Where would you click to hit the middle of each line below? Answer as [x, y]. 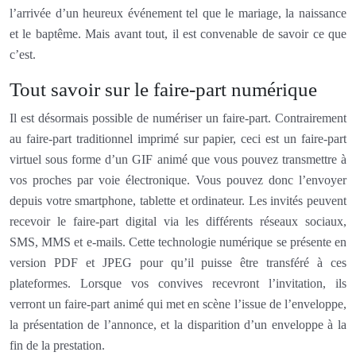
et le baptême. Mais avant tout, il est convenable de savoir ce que [178, 34]
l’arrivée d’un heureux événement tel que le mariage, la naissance [178, 13]
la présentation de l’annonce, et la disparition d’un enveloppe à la [178, 325]
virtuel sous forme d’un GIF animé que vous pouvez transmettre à [178, 159]
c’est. [23, 54]
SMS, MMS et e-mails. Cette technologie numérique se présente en [178, 242]
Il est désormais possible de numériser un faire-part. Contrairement [178, 118]
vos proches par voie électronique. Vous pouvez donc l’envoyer [178, 180]
